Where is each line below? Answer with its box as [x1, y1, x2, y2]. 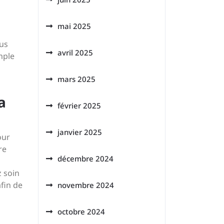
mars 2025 [57, 74, 95, 84]
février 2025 [57, 100, 101, 110]
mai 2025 [57, 21, 91, 31]
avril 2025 [57, 47, 93, 57]
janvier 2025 [57, 127, 102, 137]
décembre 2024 [57, 153, 113, 163]
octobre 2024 [57, 206, 105, 216]
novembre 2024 [57, 180, 114, 190]
